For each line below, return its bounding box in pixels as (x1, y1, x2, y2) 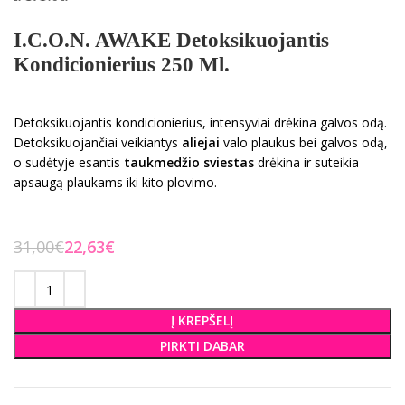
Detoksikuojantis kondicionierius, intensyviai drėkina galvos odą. (14, 114, 387, 131)
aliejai (182, 134, 220, 151)
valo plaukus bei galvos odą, (220, 134, 388, 151)
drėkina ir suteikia (254, 154, 359, 171)
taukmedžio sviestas (124, 154, 254, 171)
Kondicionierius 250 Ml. (14, 53, 230, 76)
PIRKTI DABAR (159, 337, 245, 354)
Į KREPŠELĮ (171, 312, 234, 329)
